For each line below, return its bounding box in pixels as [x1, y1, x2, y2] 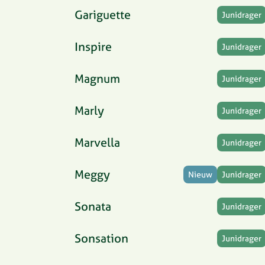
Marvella [75, 135, 120, 150]
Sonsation [75, 231, 128, 245]
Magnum [75, 71, 120, 86]
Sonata [75, 199, 111, 214]
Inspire [75, 39, 112, 54]
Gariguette [75, 7, 131, 22]
